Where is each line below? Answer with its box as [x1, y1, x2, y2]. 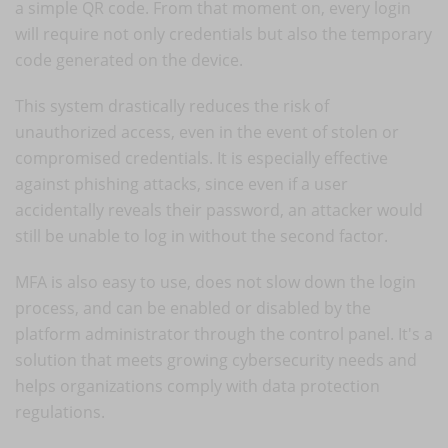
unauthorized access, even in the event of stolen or [15, 120, 399, 143]
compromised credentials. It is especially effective [15, 146, 388, 169]
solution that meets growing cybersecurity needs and [15, 348, 417, 371]
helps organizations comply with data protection [15, 374, 380, 397]
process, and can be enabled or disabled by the [15, 296, 371, 319]
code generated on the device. [15, 48, 243, 71]
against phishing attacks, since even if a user [15, 172, 348, 195]
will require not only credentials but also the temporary [15, 22, 432, 45]
